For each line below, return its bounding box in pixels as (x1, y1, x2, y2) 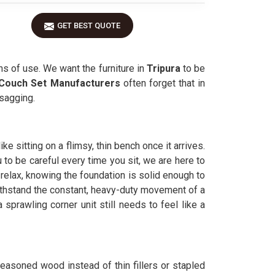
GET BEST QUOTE (57, 21, 120, 30)
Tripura (144, 63, 183, 74)
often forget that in (120, 77, 206, 89)
